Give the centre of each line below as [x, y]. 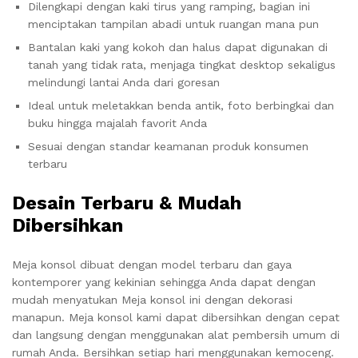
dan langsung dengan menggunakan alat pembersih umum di [176, 335]
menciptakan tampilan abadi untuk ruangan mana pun [173, 24]
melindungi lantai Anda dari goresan [124, 82]
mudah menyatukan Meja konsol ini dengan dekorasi [152, 300]
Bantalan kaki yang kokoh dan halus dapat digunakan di [178, 47]
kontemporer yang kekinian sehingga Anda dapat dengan [164, 282]
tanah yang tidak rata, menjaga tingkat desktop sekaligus [182, 65]
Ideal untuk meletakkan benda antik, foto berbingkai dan [181, 105]
